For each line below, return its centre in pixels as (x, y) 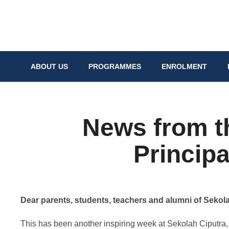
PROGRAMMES (115, 66)
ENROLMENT (184, 66)
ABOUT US (49, 66)
